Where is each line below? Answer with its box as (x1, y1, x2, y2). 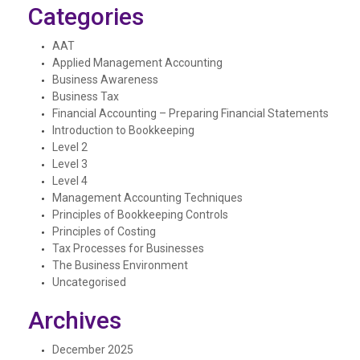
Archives (28, 306, 121, 335)
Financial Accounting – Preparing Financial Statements (52, 107, 329, 121)
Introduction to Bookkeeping (52, 124, 194, 137)
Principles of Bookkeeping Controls (52, 208, 228, 222)
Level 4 (52, 174, 88, 188)
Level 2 (52, 141, 88, 154)
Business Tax (52, 90, 119, 104)
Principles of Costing (52, 225, 156, 239)
